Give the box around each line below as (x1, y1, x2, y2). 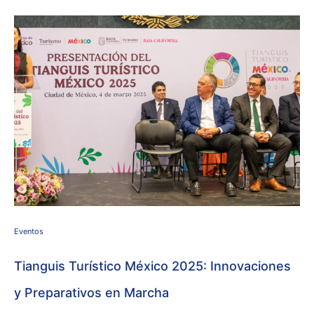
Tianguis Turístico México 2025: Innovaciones (14, 259, 291, 273)
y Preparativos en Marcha (14, 285, 169, 300)
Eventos (14, 226, 43, 236)
